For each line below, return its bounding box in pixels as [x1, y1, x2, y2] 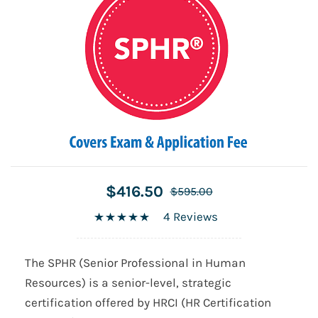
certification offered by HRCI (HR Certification [25, 295, 271, 310]
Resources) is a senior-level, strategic [25, 275, 231, 290]
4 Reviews [163, 209, 218, 224]
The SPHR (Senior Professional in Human [25, 256, 246, 270]
